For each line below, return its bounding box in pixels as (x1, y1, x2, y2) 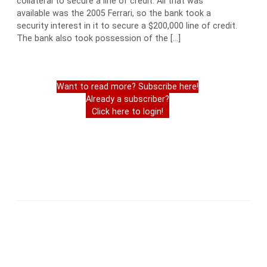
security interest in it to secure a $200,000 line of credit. (17, 21, 237, 31)
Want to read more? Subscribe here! (57, 82, 198, 92)
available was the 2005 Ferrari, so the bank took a (17, 8, 211, 18)
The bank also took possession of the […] (17, 33, 181, 44)
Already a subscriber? (86, 94, 169, 104)
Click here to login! (92, 107, 163, 117)
